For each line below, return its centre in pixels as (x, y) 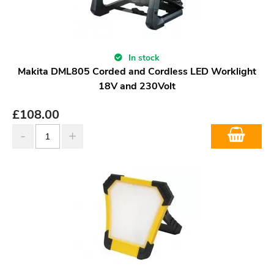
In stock (143, 57)
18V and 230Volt (137, 86)
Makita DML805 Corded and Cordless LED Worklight (137, 71)
